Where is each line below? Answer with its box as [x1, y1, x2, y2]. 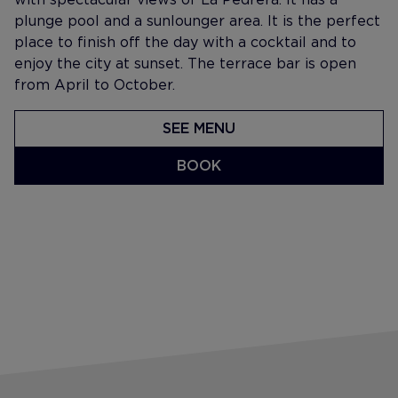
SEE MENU [163, 120, 235, 137]
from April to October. [14, 76, 175, 93]
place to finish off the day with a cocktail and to [14, 34, 356, 51]
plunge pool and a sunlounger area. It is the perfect [14, 12, 380, 29]
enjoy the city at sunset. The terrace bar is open [14, 55, 356, 72]
